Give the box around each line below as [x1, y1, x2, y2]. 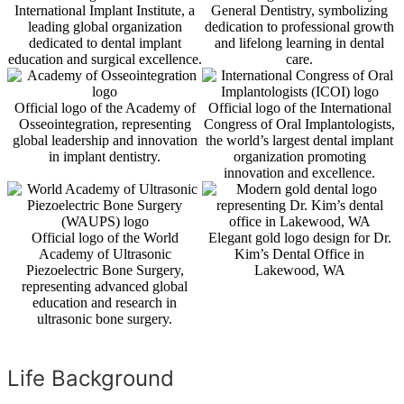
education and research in [32, 295, 177, 310]
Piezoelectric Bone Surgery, [25, 262, 184, 278]
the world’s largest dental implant [206, 133, 393, 148]
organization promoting [233, 149, 366, 164]
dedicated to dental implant [28, 35, 181, 50]
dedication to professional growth [205, 19, 394, 34]
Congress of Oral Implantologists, [204, 116, 395, 132]
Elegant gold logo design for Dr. [207, 230, 391, 245]
